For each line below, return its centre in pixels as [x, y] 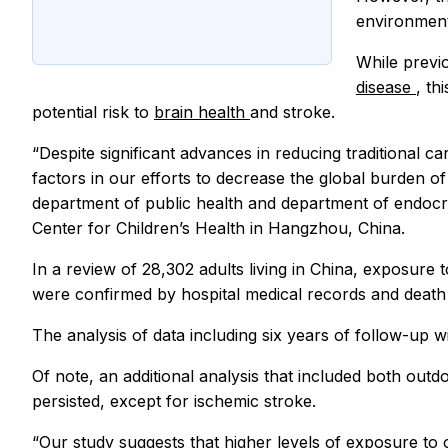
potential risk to [93, 111]
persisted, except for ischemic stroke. [174, 400]
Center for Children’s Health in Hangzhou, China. [218, 227]
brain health [202, 111]
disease [386, 86]
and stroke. [292, 111]
